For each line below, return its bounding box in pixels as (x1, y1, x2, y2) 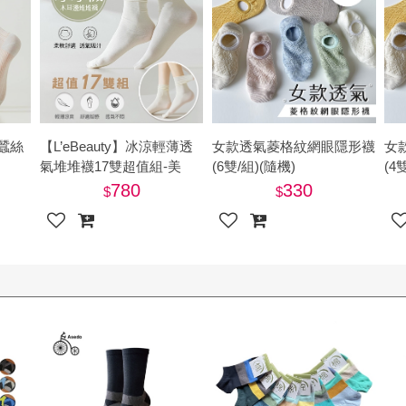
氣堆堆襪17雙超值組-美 (40, 159, 182, 175)
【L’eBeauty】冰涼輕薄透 (40, 139, 194, 155)
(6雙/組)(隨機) (212, 159, 296, 175)
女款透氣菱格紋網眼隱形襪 (212, 139, 376, 155)
